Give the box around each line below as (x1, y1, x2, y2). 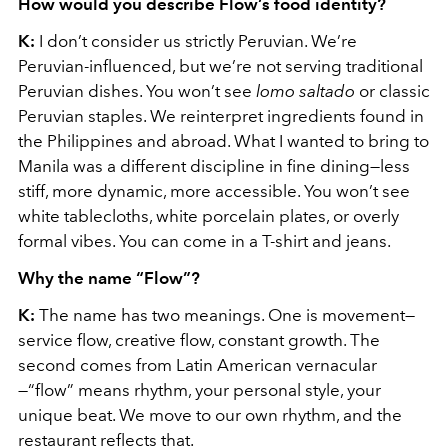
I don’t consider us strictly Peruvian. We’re (35, 31, 357, 52)
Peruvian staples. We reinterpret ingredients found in (18, 106, 424, 127)
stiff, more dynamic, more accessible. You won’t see (18, 181, 410, 202)
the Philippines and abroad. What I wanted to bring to (18, 131, 429, 152)
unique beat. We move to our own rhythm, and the (18, 405, 402, 426)
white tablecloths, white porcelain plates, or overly (18, 206, 399, 227)
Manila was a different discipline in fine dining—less (18, 156, 410, 177)
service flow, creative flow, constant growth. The (18, 330, 380, 351)
